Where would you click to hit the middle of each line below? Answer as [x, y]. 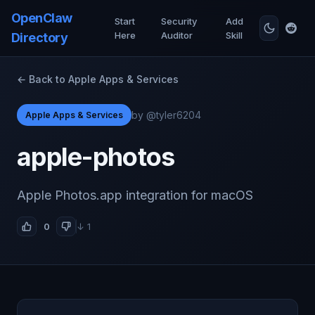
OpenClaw [42, 18]
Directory [40, 38]
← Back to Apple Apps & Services [98, 79]
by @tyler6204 [166, 115]
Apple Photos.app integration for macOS [135, 195]
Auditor [176, 35]
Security [179, 21]
